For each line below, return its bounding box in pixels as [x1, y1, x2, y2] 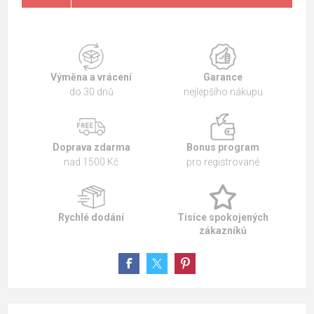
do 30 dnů [69, 86, 114, 98]
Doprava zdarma [52, 142, 130, 153]
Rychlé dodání [58, 212, 124, 224]
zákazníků [199, 225, 247, 237]
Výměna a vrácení [50, 71, 132, 83]
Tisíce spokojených [177, 212, 268, 224]
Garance [203, 71, 243, 83]
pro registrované [186, 156, 259, 168]
